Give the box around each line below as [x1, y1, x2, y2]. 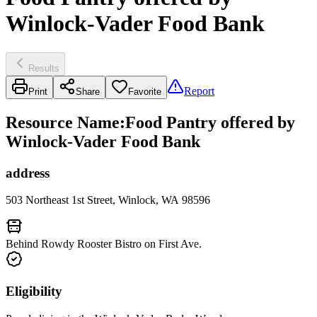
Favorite [128, 86, 161, 97]
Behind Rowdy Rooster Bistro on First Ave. [6, 238, 202, 250]
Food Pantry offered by [125, 113, 295, 132]
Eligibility [6, 284, 62, 299]
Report [184, 84, 214, 97]
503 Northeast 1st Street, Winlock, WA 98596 [6, 194, 210, 207]
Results [28, 62, 59, 74]
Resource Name [6, 113, 120, 132]
